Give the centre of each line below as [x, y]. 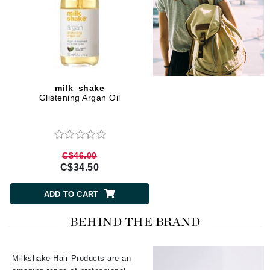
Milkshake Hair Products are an [71, 259]
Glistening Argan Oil [80, 98]
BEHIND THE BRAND [135, 223]
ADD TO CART [71, 194]
